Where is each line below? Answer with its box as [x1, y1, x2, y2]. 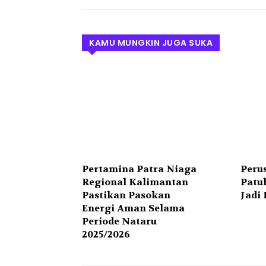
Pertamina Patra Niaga [82, 163, 197, 176]
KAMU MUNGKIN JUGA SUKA [89, 37, 213, 49]
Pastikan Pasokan [82, 189, 170, 202]
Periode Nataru [82, 215, 157, 228]
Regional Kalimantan [82, 176, 188, 189]
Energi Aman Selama [82, 202, 185, 215]
